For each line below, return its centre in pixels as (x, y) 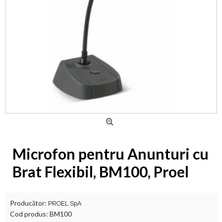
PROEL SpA (65, 204)
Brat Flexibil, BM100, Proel (101, 171)
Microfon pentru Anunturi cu (111, 154)
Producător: (29, 203)
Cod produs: (30, 214)
